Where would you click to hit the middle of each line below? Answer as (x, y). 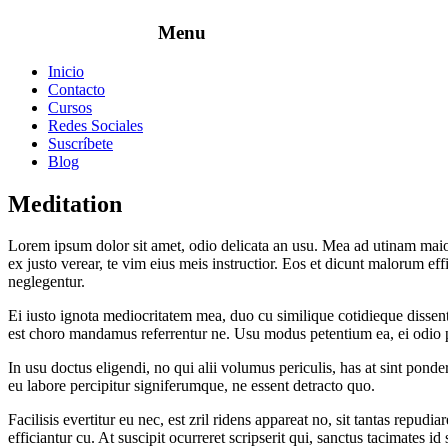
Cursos (70, 107)
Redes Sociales (95, 125)
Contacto (76, 89)
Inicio (66, 71)
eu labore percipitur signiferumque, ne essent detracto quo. (191, 386)
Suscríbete (80, 143)
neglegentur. (46, 282)
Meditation (65, 203)
